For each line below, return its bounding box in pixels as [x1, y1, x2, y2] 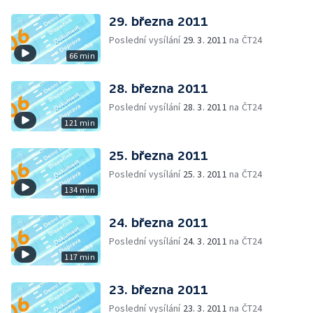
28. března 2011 [109, 81, 208, 96]
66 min [68, 50, 95, 61]
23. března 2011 [109, 282, 208, 297]
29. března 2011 [109, 14, 208, 29]
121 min [64, 117, 95, 128]
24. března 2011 [109, 215, 208, 230]
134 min [64, 184, 95, 195]
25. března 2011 [109, 148, 208, 163]
